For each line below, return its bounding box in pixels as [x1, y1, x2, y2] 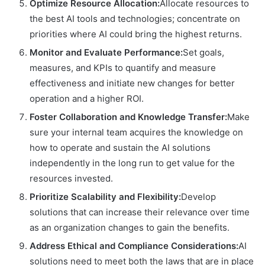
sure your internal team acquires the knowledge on [30, 127, 243, 138]
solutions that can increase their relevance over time [30, 206, 250, 218]
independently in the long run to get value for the [30, 157, 235, 169]
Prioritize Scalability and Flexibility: [30, 191, 181, 203]
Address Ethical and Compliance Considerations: [30, 240, 238, 252]
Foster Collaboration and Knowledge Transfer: [30, 111, 227, 123]
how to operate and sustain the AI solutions [30, 142, 211, 154]
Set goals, [183, 47, 224, 59]
